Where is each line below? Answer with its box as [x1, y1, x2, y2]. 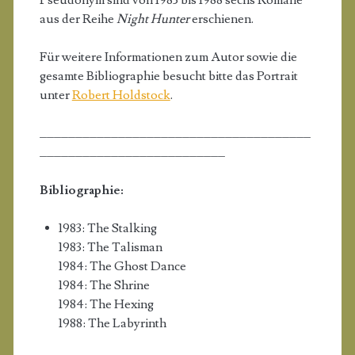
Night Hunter [116, 10, 189, 27]
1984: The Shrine [58, 277, 150, 293]
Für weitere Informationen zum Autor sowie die [39, 48, 297, 65]
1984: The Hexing [58, 296, 154, 312]
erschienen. [189, 10, 254, 27]
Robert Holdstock [71, 86, 170, 103]
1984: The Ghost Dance [58, 258, 186, 274]
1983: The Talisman [58, 239, 162, 255]
